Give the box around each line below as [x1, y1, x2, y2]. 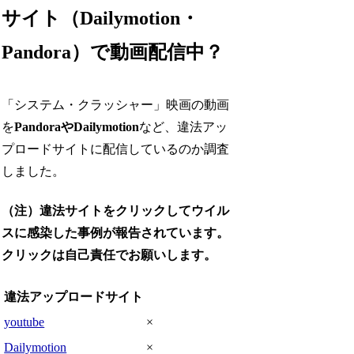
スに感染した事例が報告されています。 [2, 226, 230, 240]
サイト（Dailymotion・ [2, 8, 200, 29]
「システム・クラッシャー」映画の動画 [2, 97, 230, 111]
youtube [4, 315, 45, 330]
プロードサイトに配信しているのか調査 [2, 141, 230, 156]
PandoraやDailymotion [14, 119, 140, 134]
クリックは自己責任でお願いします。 [2, 248, 217, 262]
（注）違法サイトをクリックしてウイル [2, 204, 230, 218]
